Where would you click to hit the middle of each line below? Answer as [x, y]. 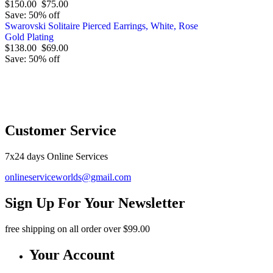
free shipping [30, 229]
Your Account [72, 254]
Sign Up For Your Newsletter [95, 203]
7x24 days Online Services [56, 156]
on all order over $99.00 [102, 229]
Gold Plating [29, 37]
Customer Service [61, 131]
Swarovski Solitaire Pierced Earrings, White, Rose [101, 26]
